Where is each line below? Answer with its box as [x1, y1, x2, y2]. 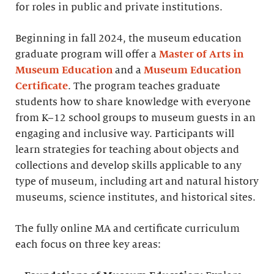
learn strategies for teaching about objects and [15, 144, 239, 155]
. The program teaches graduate [68, 81, 220, 92]
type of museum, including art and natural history [15, 176, 259, 187]
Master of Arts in [159, 49, 243, 60]
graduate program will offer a [15, 49, 159, 60]
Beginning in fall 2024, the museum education [15, 33, 242, 44]
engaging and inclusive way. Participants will [15, 128, 234, 139]
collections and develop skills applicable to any [15, 160, 242, 171]
